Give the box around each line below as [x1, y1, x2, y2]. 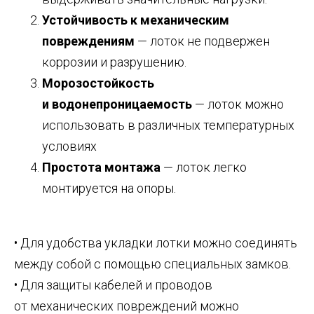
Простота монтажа [42, 160, 161, 175]
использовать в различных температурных [42, 118, 294, 133]
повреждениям [42, 34, 135, 49]
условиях [42, 139, 97, 154]
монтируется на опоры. [42, 181, 176, 196]
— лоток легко [161, 160, 247, 175]
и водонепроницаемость [42, 97, 192, 112]
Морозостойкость [42, 76, 154, 91]
